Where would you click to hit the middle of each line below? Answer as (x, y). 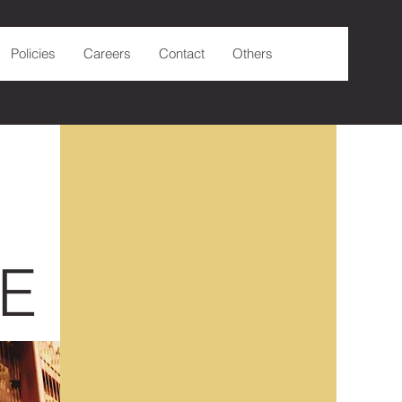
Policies (33, 53)
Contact (182, 53)
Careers (107, 53)
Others (253, 53)
